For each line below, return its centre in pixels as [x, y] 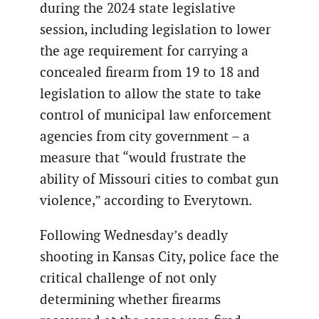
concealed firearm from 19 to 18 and [150, 72]
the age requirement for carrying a [144, 51]
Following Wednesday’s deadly [134, 235]
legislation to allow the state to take [151, 93]
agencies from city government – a [145, 136]
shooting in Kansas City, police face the [159, 256]
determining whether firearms [130, 299]
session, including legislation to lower [155, 29]
